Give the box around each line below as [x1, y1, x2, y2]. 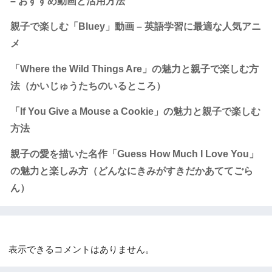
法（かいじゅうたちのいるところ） [10, 81, 166, 92]
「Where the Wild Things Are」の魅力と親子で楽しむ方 [10, 64, 259, 75]
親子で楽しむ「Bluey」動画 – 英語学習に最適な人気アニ [10, 21, 261, 32]
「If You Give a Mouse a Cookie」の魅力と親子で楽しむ [10, 106, 260, 117]
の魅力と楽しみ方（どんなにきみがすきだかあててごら [10, 166, 253, 177]
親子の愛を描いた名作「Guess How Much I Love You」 [10, 149, 259, 160]
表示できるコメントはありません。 [8, 244, 154, 254]
